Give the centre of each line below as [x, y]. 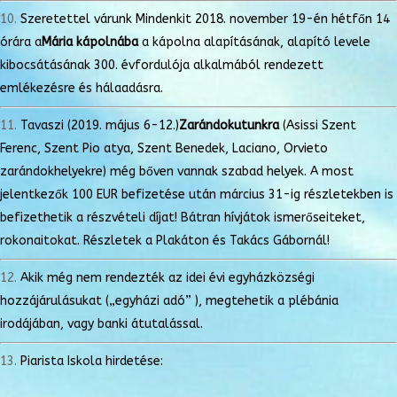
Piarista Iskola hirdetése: [92, 361]
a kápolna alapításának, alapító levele [254, 42]
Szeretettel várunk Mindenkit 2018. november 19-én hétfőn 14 [205, 19]
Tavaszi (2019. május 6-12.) [100, 125]
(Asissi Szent [318, 125]
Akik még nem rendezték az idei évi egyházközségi [167, 277]
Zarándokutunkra [229, 125]
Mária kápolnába [90, 42]
